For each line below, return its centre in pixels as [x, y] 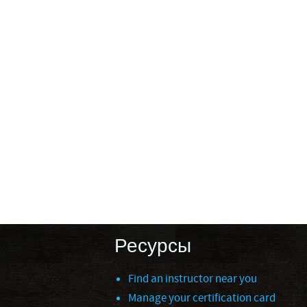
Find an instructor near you [193, 279]
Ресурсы [153, 247]
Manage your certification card [202, 298]
